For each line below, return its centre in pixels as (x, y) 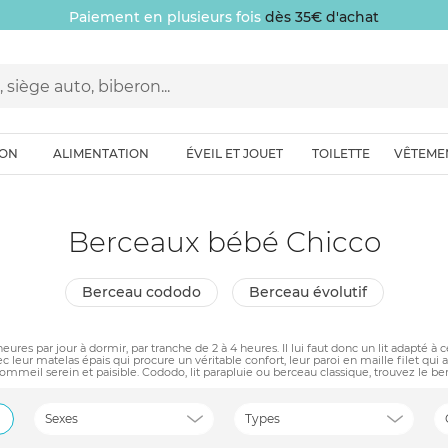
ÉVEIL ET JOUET (234, 153)
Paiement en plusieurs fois (165, 17)
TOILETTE (341, 153)
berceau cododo (146, 292)
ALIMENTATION (100, 153)
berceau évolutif (313, 292)
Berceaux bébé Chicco (234, 242)
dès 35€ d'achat (320, 17)
